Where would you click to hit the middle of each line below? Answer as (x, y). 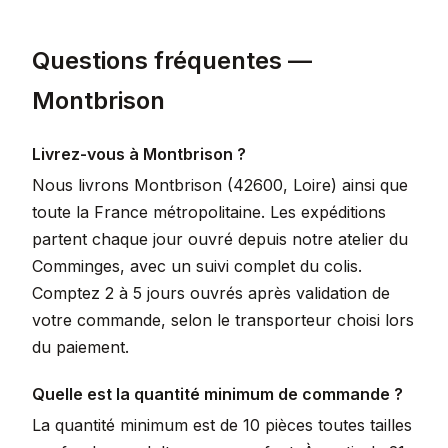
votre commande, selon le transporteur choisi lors (223, 320)
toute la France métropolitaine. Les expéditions (209, 212)
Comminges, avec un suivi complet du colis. (197, 266)
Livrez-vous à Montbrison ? (139, 154)
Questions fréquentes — (172, 60)
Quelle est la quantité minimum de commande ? (217, 394)
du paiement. (80, 347)
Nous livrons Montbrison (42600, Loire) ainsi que (220, 185)
